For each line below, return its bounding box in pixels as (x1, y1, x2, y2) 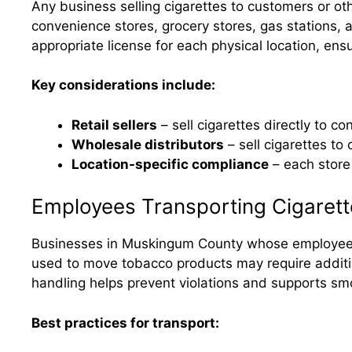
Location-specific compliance (71, 156, 269, 172)
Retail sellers (71, 116, 157, 133)
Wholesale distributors (71, 136, 224, 152)
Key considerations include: (31, 77, 215, 93)
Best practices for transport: (31, 314, 219, 331)
